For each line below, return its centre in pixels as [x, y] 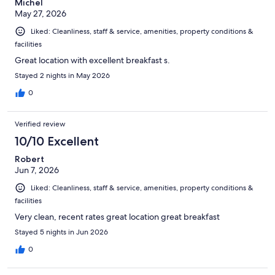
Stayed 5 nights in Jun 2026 [61, 232]
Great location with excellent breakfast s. [92, 60]
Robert [29, 159]
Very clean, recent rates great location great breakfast [117, 217]
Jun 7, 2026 [37, 170]
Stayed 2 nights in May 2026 [62, 75]
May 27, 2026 [41, 13]
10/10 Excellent [57, 141]
